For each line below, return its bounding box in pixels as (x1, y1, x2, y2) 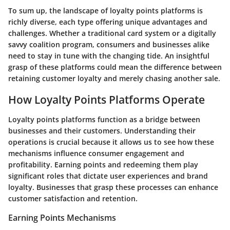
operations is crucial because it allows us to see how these (8, 137, 214, 147)
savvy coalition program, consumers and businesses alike (8, 40, 209, 50)
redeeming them (123, 159, 181, 169)
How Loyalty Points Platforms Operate (8, 92, 205, 107)
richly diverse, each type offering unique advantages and (8, 17, 207, 27)
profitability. (8, 159, 54, 169)
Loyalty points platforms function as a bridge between (8, 114, 200, 124)
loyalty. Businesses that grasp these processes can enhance (8, 182, 218, 192)
